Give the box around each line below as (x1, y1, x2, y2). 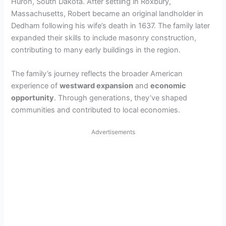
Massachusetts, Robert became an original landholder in (11, 9, 204, 19)
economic (150, 81, 187, 91)
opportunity (11, 93, 54, 103)
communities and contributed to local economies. (11, 105, 181, 115)
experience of (11, 81, 60, 91)
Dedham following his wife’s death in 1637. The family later (11, 21, 210, 31)
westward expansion (60, 81, 134, 91)
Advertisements (91, 128, 135, 136)
